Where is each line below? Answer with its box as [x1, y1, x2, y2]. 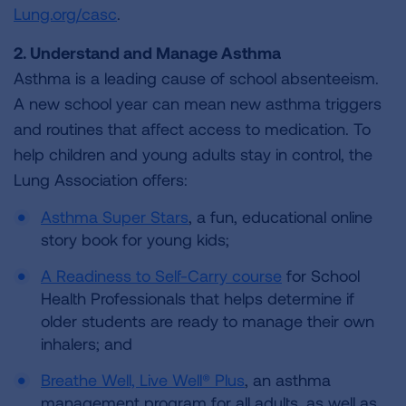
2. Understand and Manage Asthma [14, 43, 281, 63]
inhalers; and [41, 333, 132, 353]
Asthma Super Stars [41, 207, 188, 227]
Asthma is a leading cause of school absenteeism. [14, 68, 379, 88]
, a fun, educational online [188, 207, 372, 227]
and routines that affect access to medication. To [14, 119, 371, 139]
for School [282, 266, 360, 285]
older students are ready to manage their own [41, 311, 374, 331]
